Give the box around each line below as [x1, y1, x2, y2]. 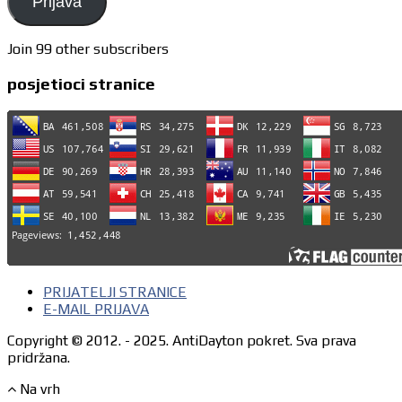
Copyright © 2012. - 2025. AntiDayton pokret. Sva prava [7, 332, 356, 349]
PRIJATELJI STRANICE [43, 284, 187, 301]
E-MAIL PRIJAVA [43, 301, 149, 318]
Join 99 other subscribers [7, 39, 169, 57]
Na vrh [20, 380, 60, 398]
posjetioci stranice [7, 74, 155, 94]
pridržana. [7, 349, 70, 366]
